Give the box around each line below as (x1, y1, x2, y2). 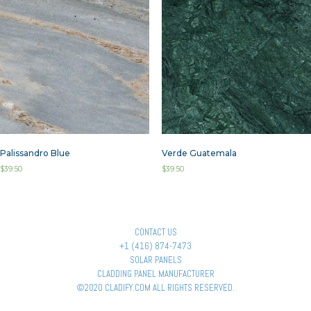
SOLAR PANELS (129, 253, 182, 266)
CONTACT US (134, 226, 177, 238)
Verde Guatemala (161, 147, 237, 158)
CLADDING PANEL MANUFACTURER (96, 267, 215, 280)
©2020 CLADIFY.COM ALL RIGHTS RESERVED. (76, 281, 235, 294)
